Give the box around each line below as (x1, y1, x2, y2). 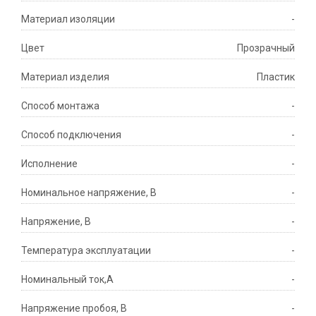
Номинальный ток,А (21, 274, 114, 286)
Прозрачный (237, 42, 295, 54)
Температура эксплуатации (21, 245, 151, 257)
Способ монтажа (21, 100, 99, 112)
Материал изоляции (21, 13, 115, 25)
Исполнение (21, 158, 78, 170)
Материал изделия (21, 71, 109, 83)
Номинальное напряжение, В (21, 187, 157, 199)
